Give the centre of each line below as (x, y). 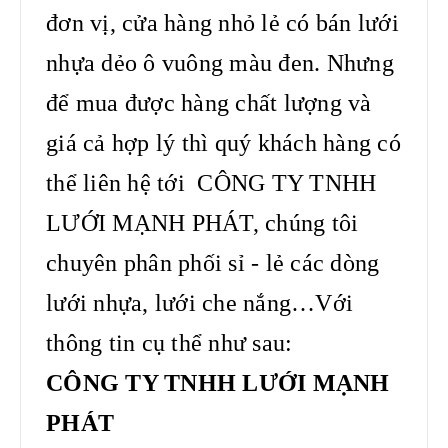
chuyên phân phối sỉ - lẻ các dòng (213, 263)
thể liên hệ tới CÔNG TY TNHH (211, 183)
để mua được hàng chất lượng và (209, 103)
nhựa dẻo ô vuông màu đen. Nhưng (220, 63)
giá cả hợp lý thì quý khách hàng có (223, 143)
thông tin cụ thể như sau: (169, 343)
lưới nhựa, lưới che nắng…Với (199, 303)
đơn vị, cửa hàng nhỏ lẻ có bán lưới (222, 23)
